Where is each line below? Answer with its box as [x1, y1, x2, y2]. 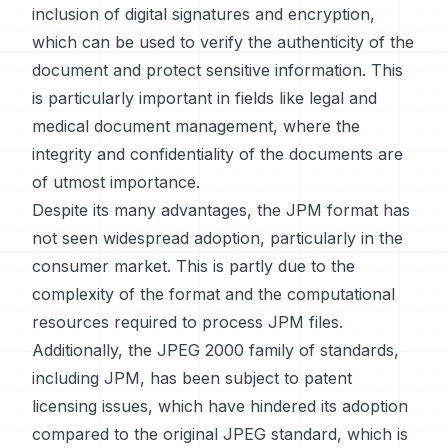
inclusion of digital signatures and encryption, [32, 4, 375, 24]
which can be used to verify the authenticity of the [32, 32, 414, 52]
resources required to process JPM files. [32, 312, 343, 332]
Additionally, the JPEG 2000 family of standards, [32, 340, 399, 360]
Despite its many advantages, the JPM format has [32, 200, 410, 220]
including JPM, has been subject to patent [32, 368, 352, 388]
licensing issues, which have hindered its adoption [32, 396, 408, 416]
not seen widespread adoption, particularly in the [32, 228, 403, 248]
